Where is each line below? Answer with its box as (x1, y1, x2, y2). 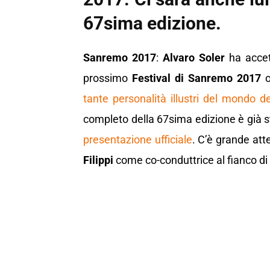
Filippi (83, 154, 113, 167)
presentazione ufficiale (83, 133, 192, 146)
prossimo (83, 72, 128, 85)
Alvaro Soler (162, 51, 225, 64)
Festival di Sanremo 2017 (128, 72, 262, 85)
